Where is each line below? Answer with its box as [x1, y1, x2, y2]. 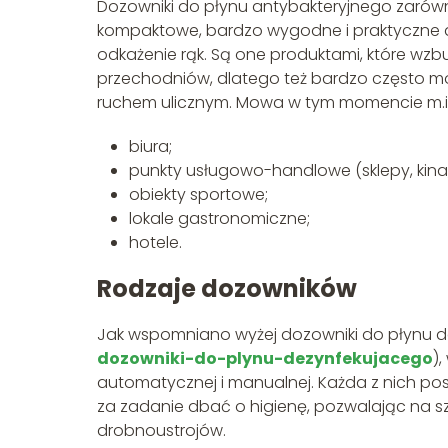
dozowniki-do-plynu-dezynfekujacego [97, 347, 433, 371]
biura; [129, 135, 172, 159]
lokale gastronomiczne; [129, 207, 310, 231]
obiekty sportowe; [129, 183, 268, 207]
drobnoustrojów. [97, 419, 226, 443]
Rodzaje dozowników [97, 272, 357, 306]
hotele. [129, 231, 182, 255]
